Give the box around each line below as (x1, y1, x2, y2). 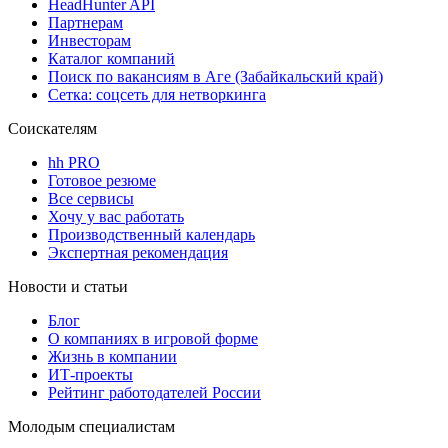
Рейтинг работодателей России (48, 384, 261, 402)
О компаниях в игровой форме (48, 330, 258, 348)
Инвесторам (48, 32, 131, 50)
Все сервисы (48, 190, 134, 208)
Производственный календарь (48, 226, 255, 244)
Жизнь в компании (48, 348, 177, 366)
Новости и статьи (8, 278, 128, 296)
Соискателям (8, 120, 97, 138)
